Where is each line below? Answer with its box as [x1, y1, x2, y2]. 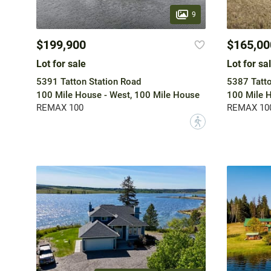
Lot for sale [36, 58, 86, 70]
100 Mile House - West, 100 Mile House [36, 90, 200, 101]
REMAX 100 [36, 102, 83, 114]
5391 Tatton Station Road [36, 76, 141, 88]
